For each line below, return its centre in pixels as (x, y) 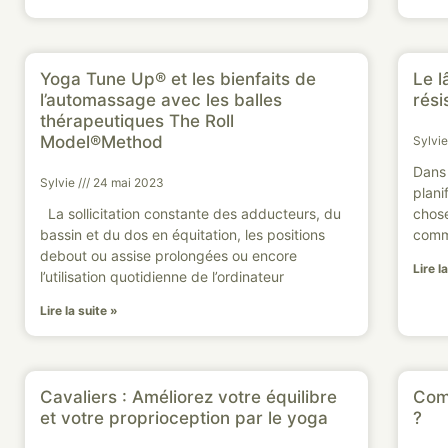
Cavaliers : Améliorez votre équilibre (188, 396)
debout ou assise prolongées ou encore (168, 255)
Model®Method (101, 141)
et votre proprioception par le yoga (184, 417)
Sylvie (59, 182)
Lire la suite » (79, 310)
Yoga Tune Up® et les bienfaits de (178, 78)
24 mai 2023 (127, 182)
